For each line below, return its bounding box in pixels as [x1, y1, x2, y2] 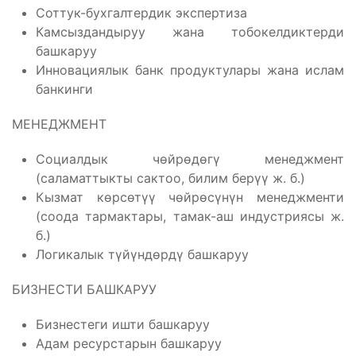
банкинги [36, 81, 93, 98]
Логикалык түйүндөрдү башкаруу [36, 246, 249, 263]
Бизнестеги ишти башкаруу [36, 316, 210, 333]
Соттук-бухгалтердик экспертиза [36, 5, 247, 21]
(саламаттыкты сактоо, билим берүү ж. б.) [36, 170, 305, 187]
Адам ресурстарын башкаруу [36, 335, 222, 352]
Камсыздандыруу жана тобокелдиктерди [36, 24, 344, 41]
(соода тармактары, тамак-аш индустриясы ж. [36, 208, 344, 225]
